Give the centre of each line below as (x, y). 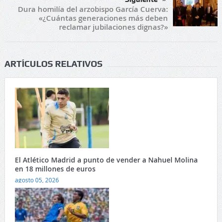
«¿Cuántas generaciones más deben (104, 18)
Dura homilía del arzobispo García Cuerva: (93, 9)
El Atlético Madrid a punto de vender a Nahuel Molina (106, 160)
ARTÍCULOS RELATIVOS (53, 64)
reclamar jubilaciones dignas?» (114, 27)
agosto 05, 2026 (37, 180)
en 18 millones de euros (55, 169)
